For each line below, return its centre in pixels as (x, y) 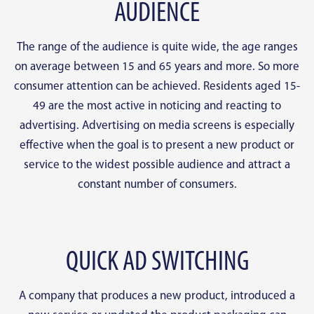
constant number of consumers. (157, 185)
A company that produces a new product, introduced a (157, 296)
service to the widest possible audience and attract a (157, 165)
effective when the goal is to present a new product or (157, 146)
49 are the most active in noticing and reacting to (157, 107)
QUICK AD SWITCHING (157, 263)
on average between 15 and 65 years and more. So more (157, 67)
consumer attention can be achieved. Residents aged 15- (157, 87)
